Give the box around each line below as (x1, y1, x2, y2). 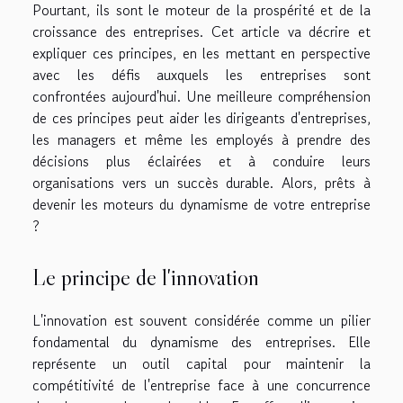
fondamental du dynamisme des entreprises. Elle (32, 331, 371, 354)
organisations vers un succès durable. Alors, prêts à (32, 171, 371, 193)
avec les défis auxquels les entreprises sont (32, 63, 371, 85)
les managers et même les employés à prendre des (32, 128, 371, 150)
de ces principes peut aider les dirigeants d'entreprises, (32, 106, 371, 129)
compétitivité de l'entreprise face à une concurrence (32, 374, 371, 397)
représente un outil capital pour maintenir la (32, 353, 371, 375)
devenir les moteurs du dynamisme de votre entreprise (32, 193, 371, 215)
